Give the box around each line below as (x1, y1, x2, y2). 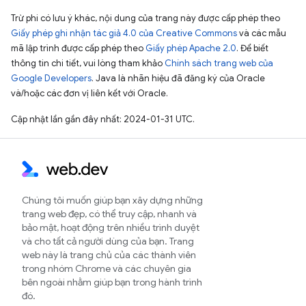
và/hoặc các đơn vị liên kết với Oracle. (11, 87, 168, 99)
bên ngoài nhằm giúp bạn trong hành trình (22, 276, 202, 288)
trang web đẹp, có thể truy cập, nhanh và (22, 208, 197, 220)
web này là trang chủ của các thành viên (22, 249, 196, 261)
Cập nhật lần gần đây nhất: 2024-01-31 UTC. (11, 113, 195, 125)
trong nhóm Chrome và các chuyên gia (22, 262, 191, 275)
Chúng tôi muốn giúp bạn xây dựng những (22, 194, 203, 206)
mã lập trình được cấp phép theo (11, 42, 145, 54)
